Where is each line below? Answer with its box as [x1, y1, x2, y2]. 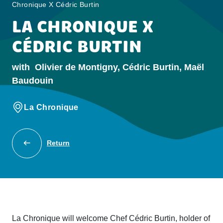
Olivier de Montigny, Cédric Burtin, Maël [35, 62, 204, 72]
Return [47, 139, 70, 147]
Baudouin [12, 75, 53, 86]
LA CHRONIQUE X [12, 15, 153, 37]
